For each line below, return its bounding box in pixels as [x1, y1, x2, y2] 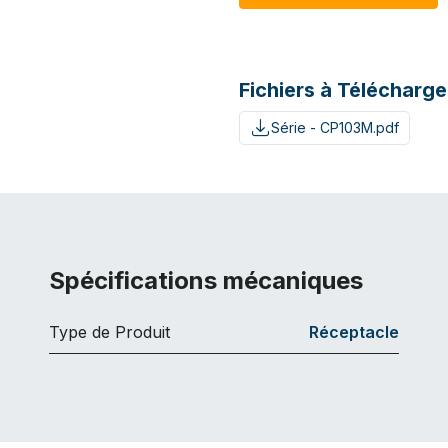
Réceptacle [309, 321, 399, 342]
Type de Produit [49, 321, 170, 342]
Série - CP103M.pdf [270, 119, 399, 137]
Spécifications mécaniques [49, 265, 363, 295]
